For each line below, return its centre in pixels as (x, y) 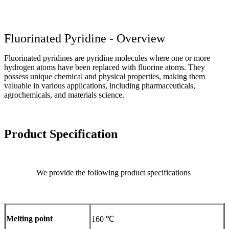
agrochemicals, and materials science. (64, 95)
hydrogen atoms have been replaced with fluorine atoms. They (105, 67)
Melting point (29, 219)
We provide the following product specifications (114, 173)
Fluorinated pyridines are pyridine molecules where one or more (107, 58)
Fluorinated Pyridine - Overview (85, 38)
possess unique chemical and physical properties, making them (105, 76)
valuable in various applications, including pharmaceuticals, (100, 85)
